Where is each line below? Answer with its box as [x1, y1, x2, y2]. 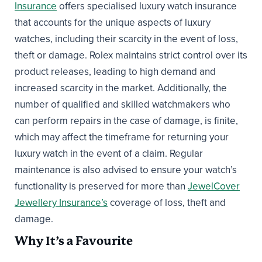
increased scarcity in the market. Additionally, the [15, 81, 227, 94]
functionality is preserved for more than [15, 180, 188, 192]
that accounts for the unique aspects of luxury [15, 16, 211, 29]
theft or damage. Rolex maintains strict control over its [15, 49, 247, 61]
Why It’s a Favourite [15, 234, 133, 248]
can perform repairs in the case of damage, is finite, [15, 114, 238, 127]
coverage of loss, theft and [108, 196, 226, 209]
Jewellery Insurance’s [15, 196, 108, 209]
